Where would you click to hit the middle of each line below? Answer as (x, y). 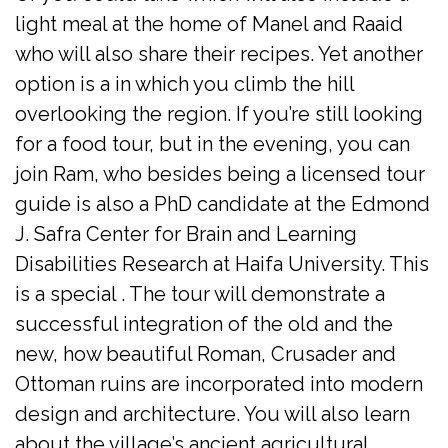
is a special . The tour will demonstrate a (200, 293)
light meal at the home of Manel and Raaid (209, 23)
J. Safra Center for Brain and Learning (186, 233)
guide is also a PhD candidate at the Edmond (222, 203)
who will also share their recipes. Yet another (219, 53)
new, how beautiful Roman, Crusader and (205, 353)
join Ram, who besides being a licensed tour (220, 173)
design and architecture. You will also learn (212, 413)
